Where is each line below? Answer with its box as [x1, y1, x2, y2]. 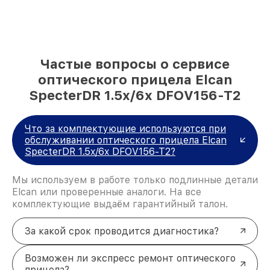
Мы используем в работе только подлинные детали [12, 174, 258, 186]
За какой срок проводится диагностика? [25, 225, 219, 237]
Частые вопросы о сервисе [40, 55, 230, 72]
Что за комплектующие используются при [25, 122, 226, 134]
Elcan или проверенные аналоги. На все [12, 186, 201, 198]
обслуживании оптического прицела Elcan [25, 134, 227, 146]
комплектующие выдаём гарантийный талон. [12, 198, 228, 210]
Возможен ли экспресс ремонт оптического [25, 252, 236, 264]
